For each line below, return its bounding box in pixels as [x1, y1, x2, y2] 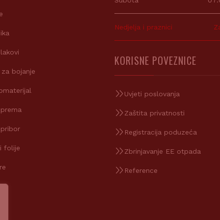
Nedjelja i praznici [114, 23, 172, 31]
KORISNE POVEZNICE [114, 53, 196, 68]
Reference [124, 166, 158, 174]
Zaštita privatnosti [124, 109, 185, 117]
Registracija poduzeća [124, 128, 197, 136]
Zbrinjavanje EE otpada [124, 147, 201, 155]
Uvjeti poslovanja [124, 90, 180, 98]
